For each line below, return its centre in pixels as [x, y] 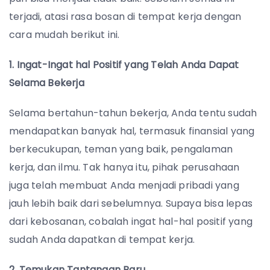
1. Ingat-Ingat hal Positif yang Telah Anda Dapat [124, 65]
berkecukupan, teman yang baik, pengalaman [121, 149]
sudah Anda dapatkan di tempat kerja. [102, 240]
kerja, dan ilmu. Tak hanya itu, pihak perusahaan [124, 167]
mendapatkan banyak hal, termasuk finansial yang [132, 131]
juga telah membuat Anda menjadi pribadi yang [124, 185]
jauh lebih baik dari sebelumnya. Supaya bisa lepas [131, 203]
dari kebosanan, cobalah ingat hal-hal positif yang [131, 221]
